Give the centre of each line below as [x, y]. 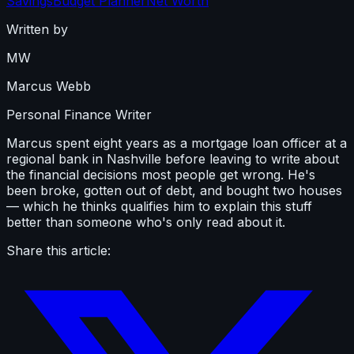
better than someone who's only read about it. [146, 222]
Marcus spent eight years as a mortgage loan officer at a [177, 143]
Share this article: [58, 250]
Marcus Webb [49, 86]
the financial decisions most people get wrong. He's [161, 174]
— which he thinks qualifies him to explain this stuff [159, 206]
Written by [37, 29]
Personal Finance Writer [79, 114]
